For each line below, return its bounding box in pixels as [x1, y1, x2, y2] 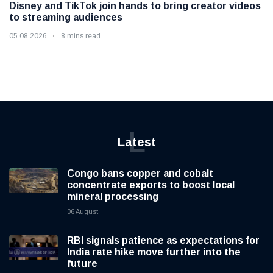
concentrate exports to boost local [67, 180, 235, 191]
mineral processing [67, 191, 158, 202]
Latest [117, 135, 156, 149]
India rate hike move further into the [67, 247, 241, 258]
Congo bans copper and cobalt [67, 168, 213, 179]
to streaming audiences [9, 12, 122, 23]
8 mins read [61, 32, 101, 41]
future [67, 258, 97, 269]
